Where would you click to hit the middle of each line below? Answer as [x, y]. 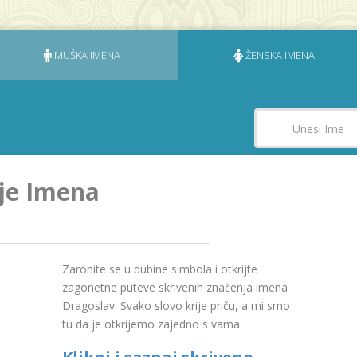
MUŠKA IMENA [87, 55]
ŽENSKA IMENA [280, 55]
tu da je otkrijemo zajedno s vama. [152, 324]
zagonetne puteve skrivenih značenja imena [175, 287]
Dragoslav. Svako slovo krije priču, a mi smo [176, 306]
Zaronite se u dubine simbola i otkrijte [159, 269]
